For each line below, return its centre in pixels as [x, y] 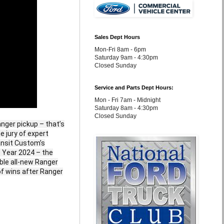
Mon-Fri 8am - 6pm [120, 49]
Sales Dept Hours [117, 37]
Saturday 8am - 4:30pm [126, 108]
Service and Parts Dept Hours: [134, 87]
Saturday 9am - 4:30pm [126, 57]
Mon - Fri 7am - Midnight [127, 100]
